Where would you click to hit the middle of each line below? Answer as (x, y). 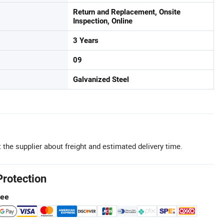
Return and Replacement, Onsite (127, 12)
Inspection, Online (103, 21)
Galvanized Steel (101, 79)
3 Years (86, 40)
